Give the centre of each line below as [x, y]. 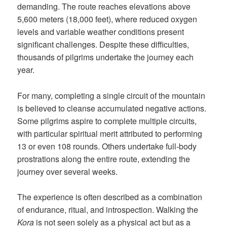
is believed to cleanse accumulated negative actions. [112, 108]
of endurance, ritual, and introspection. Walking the [108, 210]
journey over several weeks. [68, 171]
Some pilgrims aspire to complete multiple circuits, [107, 121]
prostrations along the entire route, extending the [104, 159]
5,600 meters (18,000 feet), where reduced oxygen [107, 19]
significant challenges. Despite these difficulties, [103, 45]
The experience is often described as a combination [110, 197]
